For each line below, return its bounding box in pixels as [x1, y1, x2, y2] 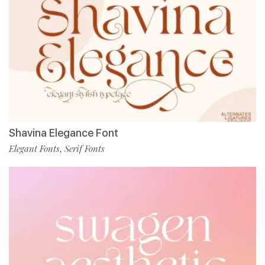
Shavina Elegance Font [9, 127, 118, 140]
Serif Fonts [64, 143, 105, 155]
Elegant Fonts [9, 143, 60, 155]
